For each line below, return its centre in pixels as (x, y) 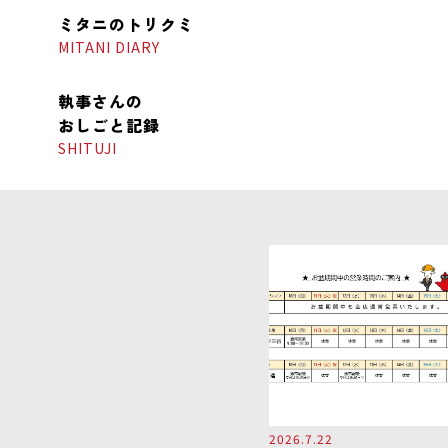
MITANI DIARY (109, 47)
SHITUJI (88, 148)
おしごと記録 (109, 125)
